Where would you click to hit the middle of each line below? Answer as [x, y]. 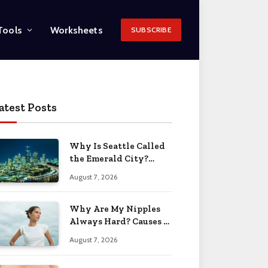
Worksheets [77, 30]
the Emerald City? [109, 159]
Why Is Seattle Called [117, 146]
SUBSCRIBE [151, 30]
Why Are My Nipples [115, 209]
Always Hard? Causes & [120, 222]
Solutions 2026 [102, 234]
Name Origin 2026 [108, 171]
